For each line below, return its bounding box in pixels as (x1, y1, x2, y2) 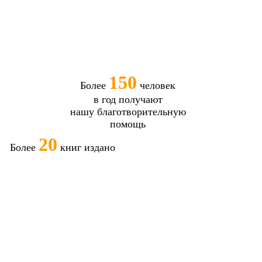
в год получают (93, 93, 163, 105)
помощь (110, 118, 146, 130)
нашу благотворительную (70, 105, 186, 118)
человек (137, 79, 175, 91)
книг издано (57, 141, 115, 153)
